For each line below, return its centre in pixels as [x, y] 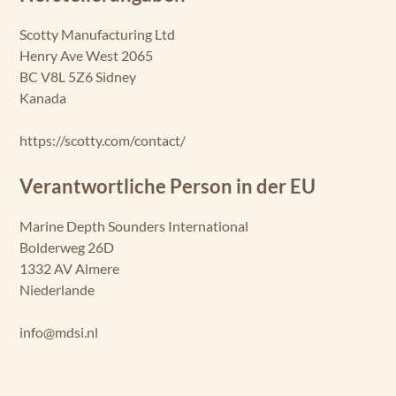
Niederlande [57, 289]
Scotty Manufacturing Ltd [97, 34]
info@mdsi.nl [59, 331]
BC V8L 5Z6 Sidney [78, 76]
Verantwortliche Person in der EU [168, 186]
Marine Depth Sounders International [134, 225]
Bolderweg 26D [67, 247]
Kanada [43, 97]
